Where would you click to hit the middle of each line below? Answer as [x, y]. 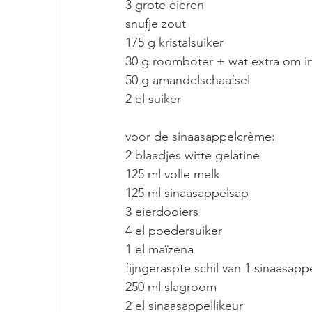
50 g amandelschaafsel [188, 80]
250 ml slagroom [171, 287]
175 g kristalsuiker [174, 43]
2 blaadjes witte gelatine [193, 156]
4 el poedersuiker [174, 231]
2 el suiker [153, 99]
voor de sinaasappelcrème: [200, 137]
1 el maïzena [159, 250]
